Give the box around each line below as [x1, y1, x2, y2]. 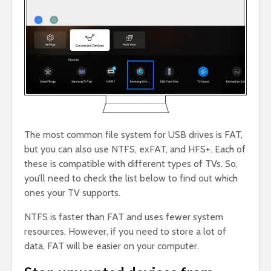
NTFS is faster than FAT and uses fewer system [24, 211, 223, 223]
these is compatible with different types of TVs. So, [24, 158, 238, 170]
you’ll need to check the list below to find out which [24, 172, 238, 184]
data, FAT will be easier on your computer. [24, 240, 199, 252]
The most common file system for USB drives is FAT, [24, 129, 243, 141]
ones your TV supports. [24, 187, 120, 199]
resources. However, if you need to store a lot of [24, 226, 226, 238]
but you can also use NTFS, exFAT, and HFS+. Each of [24, 143, 246, 155]
